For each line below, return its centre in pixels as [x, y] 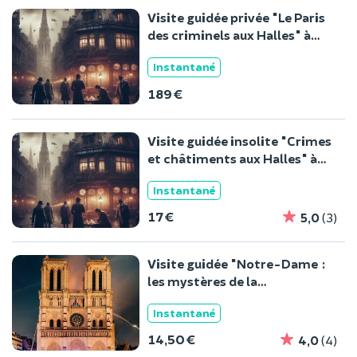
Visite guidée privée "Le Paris [236, 18]
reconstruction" [198, 298]
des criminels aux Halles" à [229, 35]
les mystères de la [202, 280]
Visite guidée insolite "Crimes [239, 140]
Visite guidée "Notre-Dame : [236, 263]
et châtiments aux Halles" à [232, 158]
